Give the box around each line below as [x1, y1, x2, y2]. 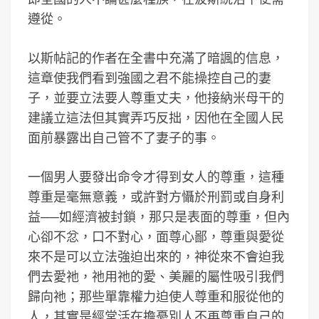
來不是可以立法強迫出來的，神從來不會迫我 [28, 249, 284, 265]
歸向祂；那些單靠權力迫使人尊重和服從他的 [28, 288, 284, 305]
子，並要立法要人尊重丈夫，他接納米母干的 [28, 90, 284, 106]
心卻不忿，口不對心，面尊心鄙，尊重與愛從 [28, 229, 284, 245]
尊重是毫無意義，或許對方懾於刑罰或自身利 [28, 189, 284, 205]
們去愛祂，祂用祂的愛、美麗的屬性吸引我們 [28, 268, 284, 285]
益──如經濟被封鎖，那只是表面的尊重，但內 [28, 209, 290, 225]
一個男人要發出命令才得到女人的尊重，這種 [28, 169, 284, 185]
